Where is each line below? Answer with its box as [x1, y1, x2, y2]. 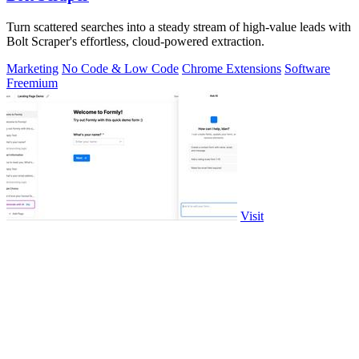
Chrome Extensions [182, 61, 281, 75]
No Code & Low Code [62, 61, 179, 75]
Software [284, 61, 330, 75]
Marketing [6, 61, 58, 75]
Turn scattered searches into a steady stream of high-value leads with [6, 19, 351, 34]
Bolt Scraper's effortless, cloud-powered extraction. [6, 34, 264, 48]
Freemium [6, 75, 58, 90]
